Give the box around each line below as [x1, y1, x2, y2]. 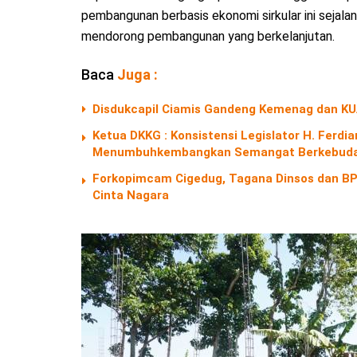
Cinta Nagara [92, 187, 169, 202]
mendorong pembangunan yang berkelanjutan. [81, 28, 335, 44]
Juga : [117, 65, 158, 83]
